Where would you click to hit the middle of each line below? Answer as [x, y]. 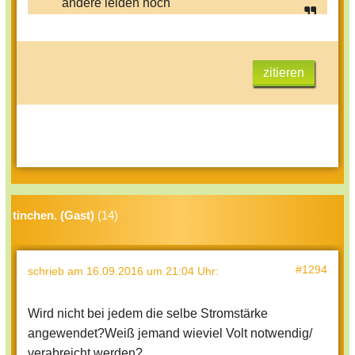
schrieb [48, 271]
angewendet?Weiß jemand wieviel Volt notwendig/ [170, 334]
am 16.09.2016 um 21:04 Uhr [141, 271]
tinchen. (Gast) [53, 216]
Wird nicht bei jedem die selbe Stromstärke [148, 314]
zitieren [284, 73]
